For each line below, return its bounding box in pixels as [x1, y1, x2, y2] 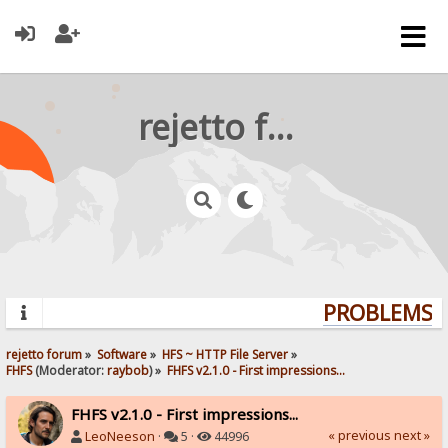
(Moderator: [32, 361, 108, 378]
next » [393, 426, 430, 444]
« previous [327, 426, 391, 444]
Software [97, 345, 148, 362]
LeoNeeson [85, 427, 156, 445]
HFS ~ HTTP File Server [162, 345, 289, 362]
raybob [107, 361, 150, 378]
